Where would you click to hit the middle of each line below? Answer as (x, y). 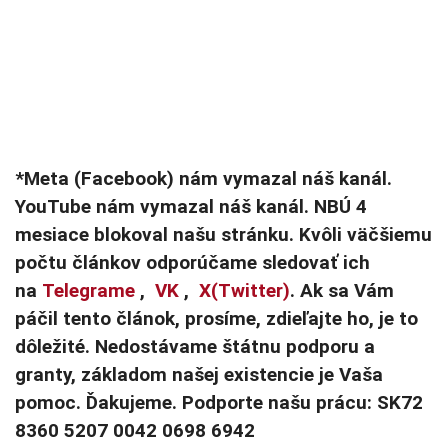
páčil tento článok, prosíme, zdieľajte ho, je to (216, 319)
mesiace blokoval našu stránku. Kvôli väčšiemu (223, 235)
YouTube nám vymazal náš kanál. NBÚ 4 (191, 207)
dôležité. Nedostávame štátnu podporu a (195, 347)
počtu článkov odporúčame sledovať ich (192, 263)
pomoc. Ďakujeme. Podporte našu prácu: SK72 (219, 403)
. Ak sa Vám (342, 291)
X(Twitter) (244, 291)
